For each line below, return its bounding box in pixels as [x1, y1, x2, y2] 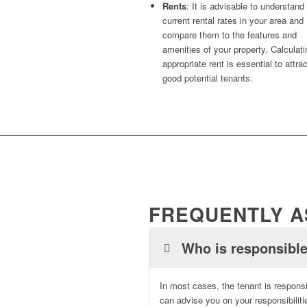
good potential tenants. [162, 71, 253, 84]
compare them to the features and [162, 27, 297, 41]
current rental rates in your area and [162, 13, 304, 27]
